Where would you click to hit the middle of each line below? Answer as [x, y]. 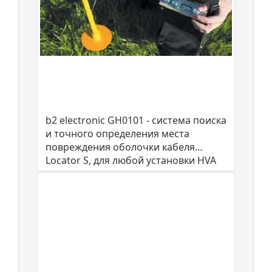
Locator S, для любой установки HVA [131, 160]
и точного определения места [117, 133]
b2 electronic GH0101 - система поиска [136, 120]
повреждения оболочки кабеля [120, 147]
